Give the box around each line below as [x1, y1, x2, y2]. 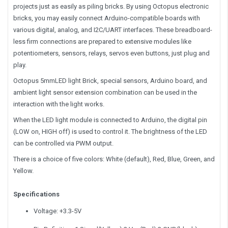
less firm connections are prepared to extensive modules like [13, 37, 191, 45]
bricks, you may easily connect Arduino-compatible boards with [13, 14, 200, 22]
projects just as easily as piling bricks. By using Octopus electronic [13, 2, 209, 10]
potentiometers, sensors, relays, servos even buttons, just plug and [13, 49, 210, 57]
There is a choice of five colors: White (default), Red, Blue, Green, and [13, 155, 215, 163]
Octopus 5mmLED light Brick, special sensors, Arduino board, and [13, 76, 207, 84]
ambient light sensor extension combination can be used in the [13, 88, 197, 96]
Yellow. [13, 166, 34, 175]
